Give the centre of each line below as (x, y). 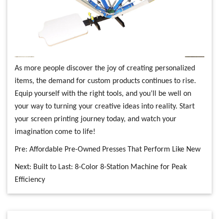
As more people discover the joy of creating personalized (105, 68)
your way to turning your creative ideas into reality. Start (105, 106)
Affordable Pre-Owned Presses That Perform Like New (115, 149)
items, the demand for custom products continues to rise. (105, 81)
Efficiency (30, 180)
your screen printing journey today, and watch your (96, 119)
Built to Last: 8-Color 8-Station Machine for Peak (110, 167)
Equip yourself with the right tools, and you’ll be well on (103, 94)
